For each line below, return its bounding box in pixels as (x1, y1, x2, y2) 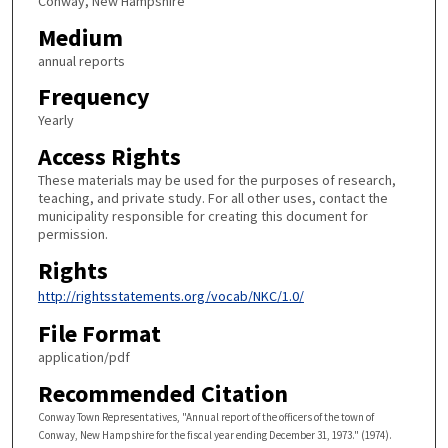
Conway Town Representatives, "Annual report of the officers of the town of (37, 409, 374, 424)
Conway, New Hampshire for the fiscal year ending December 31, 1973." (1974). (37, 427, 392, 442)
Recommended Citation (37, 377, 288, 409)
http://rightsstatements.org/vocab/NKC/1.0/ (37, 286, 304, 305)
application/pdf (37, 348, 130, 367)
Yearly (37, 111, 74, 130)
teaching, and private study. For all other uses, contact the (37, 188, 388, 207)
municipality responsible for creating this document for (37, 206, 368, 225)
